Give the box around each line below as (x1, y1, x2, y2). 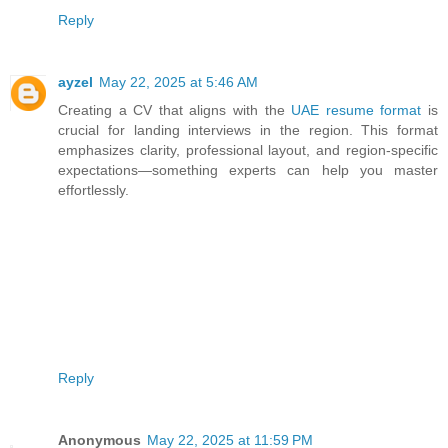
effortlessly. (58, 182, 129, 199)
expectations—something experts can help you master (58, 162, 438, 179)
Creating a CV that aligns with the (58, 102, 292, 119)
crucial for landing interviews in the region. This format (58, 122, 438, 139)
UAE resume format (291, 102, 422, 119)
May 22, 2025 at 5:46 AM (99, 74, 258, 91)
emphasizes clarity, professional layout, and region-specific (58, 142, 438, 159)
